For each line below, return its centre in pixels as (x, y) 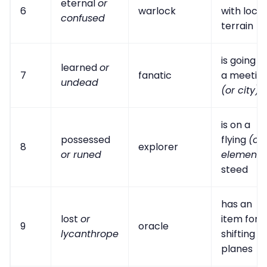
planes (237, 249)
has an (237, 204)
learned (80, 68)
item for (240, 219)
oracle (153, 226)
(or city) (240, 91)
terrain (237, 26)
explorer (158, 147)
